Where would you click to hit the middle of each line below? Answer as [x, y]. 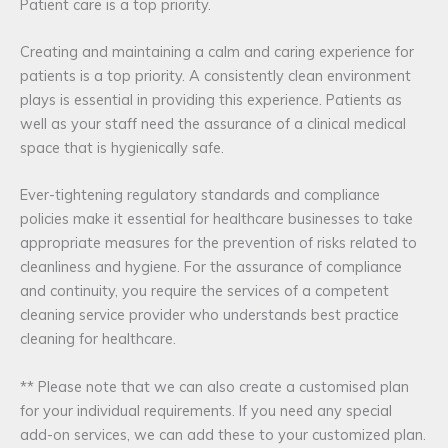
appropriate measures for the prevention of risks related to [218, 243]
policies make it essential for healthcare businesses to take [216, 219]
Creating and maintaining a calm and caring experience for [217, 51]
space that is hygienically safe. [122, 147]
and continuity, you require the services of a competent [204, 291]
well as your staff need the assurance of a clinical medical [213, 123]
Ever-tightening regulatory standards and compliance [200, 195]
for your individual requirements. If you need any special [206, 410]
